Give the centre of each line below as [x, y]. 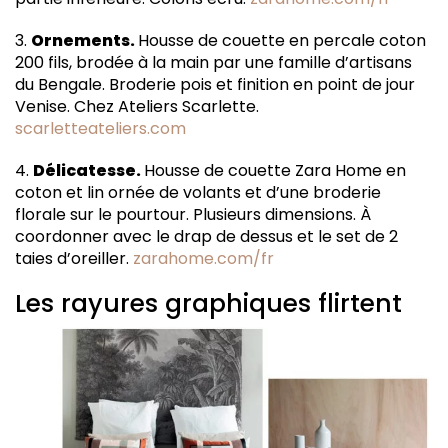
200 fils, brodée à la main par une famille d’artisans [213, 62]
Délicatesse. [88, 170]
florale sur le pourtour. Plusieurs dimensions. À [193, 214]
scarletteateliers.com [100, 128]
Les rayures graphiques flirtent [208, 303]
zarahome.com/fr [203, 258]
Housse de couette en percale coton [282, 40]
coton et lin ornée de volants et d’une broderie [198, 192]
